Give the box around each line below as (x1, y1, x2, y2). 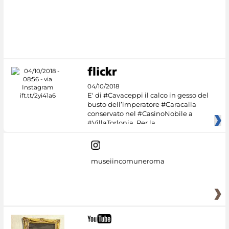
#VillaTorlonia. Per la (87, 118, 155, 127)
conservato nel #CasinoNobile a (87, 109, 193, 118)
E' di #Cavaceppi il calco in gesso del (87, 90, 209, 99)
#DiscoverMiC (42, 38, 89, 47)
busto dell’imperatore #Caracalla (87, 100, 196, 108)
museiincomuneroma (90, 157, 165, 166)
